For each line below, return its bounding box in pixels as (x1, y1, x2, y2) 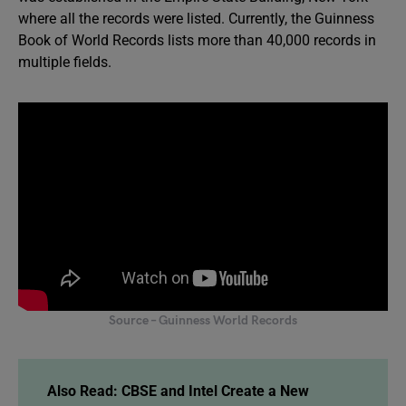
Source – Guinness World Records (109, 312, 297, 328)
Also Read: (47, 382, 121, 400)
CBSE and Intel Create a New (121, 382, 309, 400)
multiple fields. (18, 53, 115, 71)
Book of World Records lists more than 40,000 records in (18, 32, 376, 49)
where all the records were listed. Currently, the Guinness (18, 10, 374, 27)
